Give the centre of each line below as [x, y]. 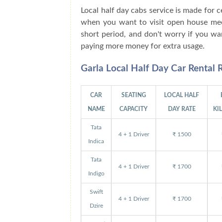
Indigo [96, 173]
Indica [96, 141]
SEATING [134, 95]
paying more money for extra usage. [143, 46]
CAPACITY [134, 109]
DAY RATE [182, 109]
